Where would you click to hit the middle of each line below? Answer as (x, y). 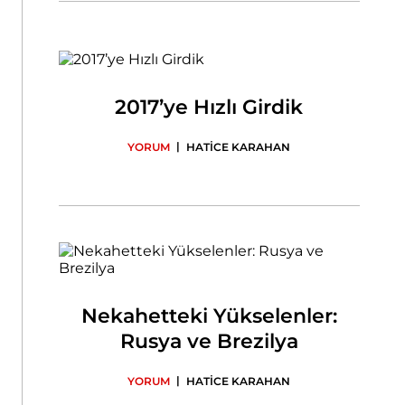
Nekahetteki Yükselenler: (209, 316)
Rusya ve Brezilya (209, 341)
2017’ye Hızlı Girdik (209, 107)
